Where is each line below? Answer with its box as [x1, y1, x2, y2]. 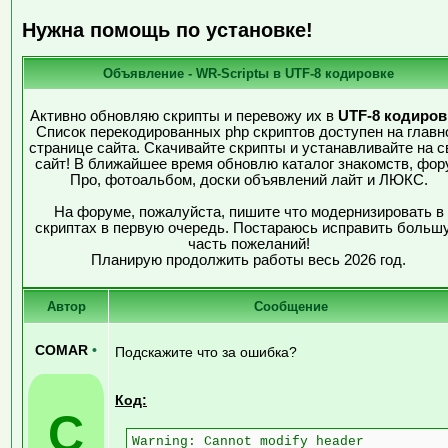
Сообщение [254, 298, 328, 314]
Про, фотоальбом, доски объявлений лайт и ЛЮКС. [69, 171, 428, 188]
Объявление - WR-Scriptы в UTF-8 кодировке [103, 65, 394, 81]
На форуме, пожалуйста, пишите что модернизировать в [53, 203, 444, 220]
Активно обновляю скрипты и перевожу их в [30, 107, 338, 124]
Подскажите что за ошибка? [115, 343, 297, 360]
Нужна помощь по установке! [22, 19, 313, 42]
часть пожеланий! [187, 235, 310, 252]
